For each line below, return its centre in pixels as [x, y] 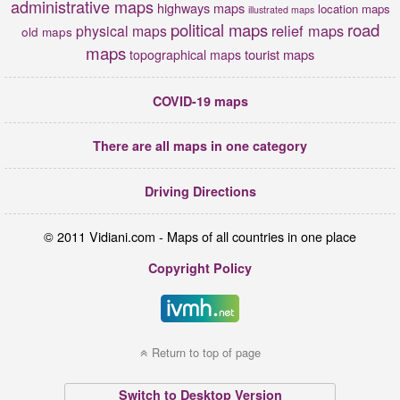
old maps [46, 31]
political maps [219, 29]
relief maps [307, 30]
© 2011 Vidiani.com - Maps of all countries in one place [200, 236]
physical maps [121, 30]
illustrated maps [281, 9]
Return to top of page [206, 352]
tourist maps [279, 54]
